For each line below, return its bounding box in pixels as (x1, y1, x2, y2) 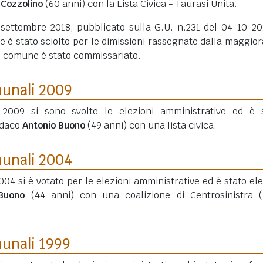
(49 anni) (87, 119, 127, 131)
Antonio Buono (22, 119, 85, 131)
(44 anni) (31, 189, 74, 201)
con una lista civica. (127, 119, 217, 131)
